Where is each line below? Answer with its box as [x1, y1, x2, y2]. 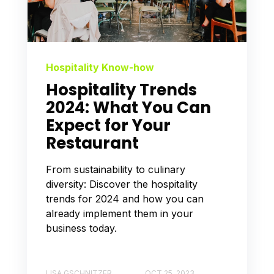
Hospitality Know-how [46, 61, 154, 74]
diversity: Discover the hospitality [46, 178, 198, 191]
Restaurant [46, 132, 139, 155]
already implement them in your [46, 207, 193, 220]
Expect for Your [46, 114, 171, 137]
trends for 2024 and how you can [46, 193, 204, 206]
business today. [46, 222, 117, 235]
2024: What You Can [46, 97, 211, 119]
